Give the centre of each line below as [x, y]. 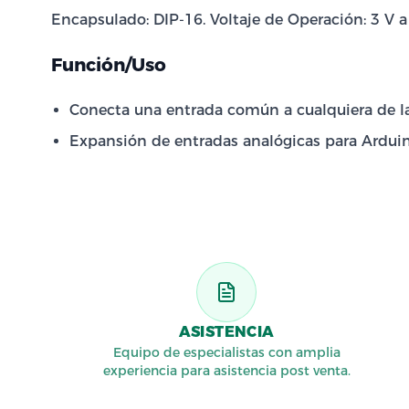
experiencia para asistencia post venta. [226, 371]
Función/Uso [109, 65]
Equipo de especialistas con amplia [226, 352]
